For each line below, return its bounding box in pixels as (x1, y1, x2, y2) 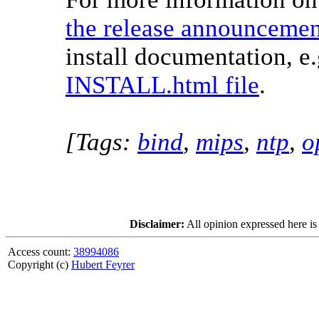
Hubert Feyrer (71, 258, 135, 271)
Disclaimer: (130, 218, 184, 230)
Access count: (8, 246, 73, 258)
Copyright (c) (8, 258, 71, 271)
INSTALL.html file (66, 71, 259, 99)
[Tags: (66, 128, 137, 156)
